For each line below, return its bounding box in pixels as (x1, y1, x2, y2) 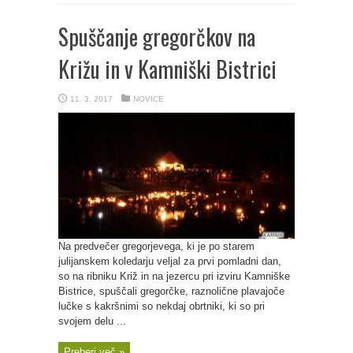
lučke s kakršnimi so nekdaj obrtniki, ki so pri (58, 300, 265, 312)
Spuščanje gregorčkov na (58, 20, 255, 53)
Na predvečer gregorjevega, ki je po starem (58, 240, 255, 252)
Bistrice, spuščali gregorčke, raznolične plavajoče (58, 285, 284, 297)
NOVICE (133, 95, 164, 103)
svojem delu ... (58, 315, 126, 327)
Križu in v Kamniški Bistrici (58, 53, 277, 85)
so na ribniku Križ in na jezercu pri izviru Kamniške (58, 270, 290, 282)
